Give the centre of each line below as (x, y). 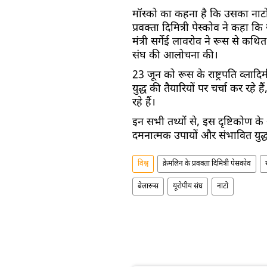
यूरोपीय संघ (188, 186)
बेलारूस (148, 186)
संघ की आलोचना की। (175, 55)
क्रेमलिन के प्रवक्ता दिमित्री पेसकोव (207, 164)
